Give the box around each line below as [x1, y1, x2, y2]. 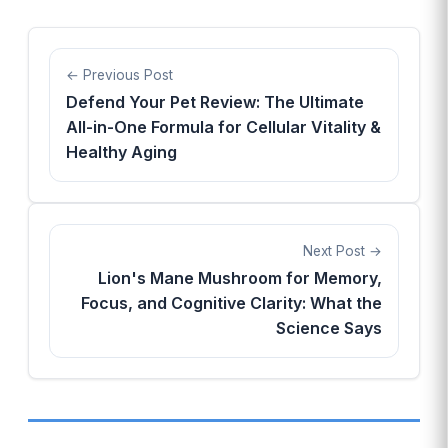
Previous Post [83, 66, 173, 83]
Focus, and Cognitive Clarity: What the [81, 292, 382, 313]
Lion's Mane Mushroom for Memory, [98, 267, 382, 288]
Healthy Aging [66, 141, 177, 162]
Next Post [303, 242, 365, 259]
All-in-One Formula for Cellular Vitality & [66, 116, 381, 137]
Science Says [276, 317, 382, 338]
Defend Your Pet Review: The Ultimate [66, 91, 364, 112]
